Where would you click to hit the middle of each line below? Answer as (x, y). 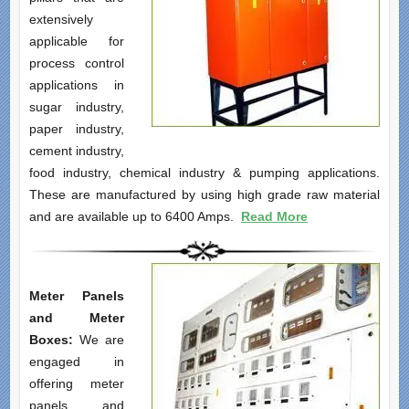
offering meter (77, 384)
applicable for (77, 42)
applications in (77, 85)
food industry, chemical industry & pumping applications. (204, 173)
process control (77, 63)
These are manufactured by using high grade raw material (204, 195)
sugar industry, (77, 107)
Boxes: (54, 340)
